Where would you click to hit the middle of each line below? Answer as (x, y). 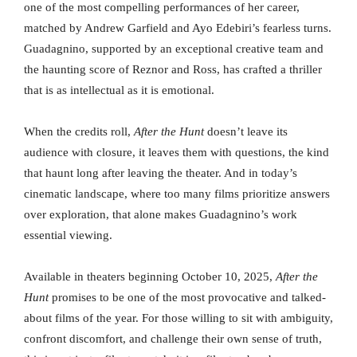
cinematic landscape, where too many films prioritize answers (177, 194)
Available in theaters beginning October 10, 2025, (150, 277)
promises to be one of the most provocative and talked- (187, 298)
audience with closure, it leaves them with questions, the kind (177, 153)
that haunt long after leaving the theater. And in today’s (161, 173)
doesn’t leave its (246, 132)
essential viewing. (68, 235)
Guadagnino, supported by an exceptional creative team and (174, 49)
